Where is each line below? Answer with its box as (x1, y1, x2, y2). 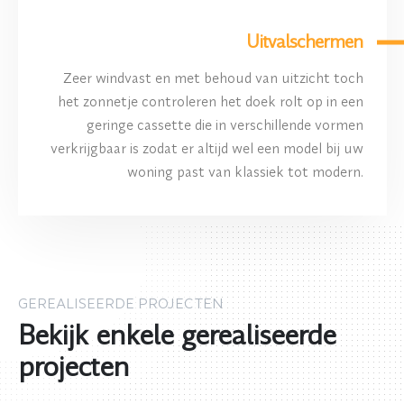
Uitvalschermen (246, 29, 363, 54)
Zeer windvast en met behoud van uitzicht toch (62, 68, 363, 87)
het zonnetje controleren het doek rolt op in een (57, 91, 363, 110)
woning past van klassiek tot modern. (126, 161, 363, 180)
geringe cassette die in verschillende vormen (86, 115, 363, 133)
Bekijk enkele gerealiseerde (17, 316, 335, 353)
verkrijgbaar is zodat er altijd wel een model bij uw (50, 138, 363, 157)
